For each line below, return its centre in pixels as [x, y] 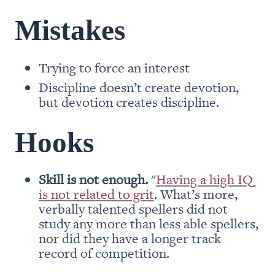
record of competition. [104, 253]
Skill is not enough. [93, 179]
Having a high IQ [204, 179]
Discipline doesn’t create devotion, [138, 87]
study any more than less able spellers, [148, 223]
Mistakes [70, 30]
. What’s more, [196, 194]
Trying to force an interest [114, 67]
